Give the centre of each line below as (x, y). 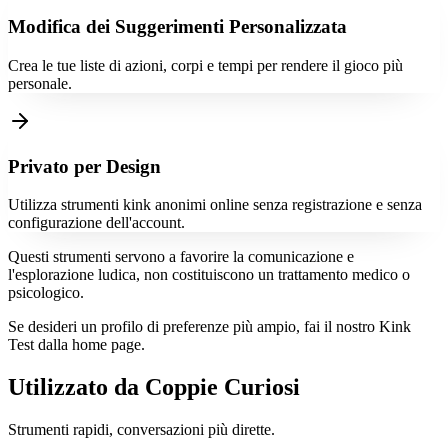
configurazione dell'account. (96, 223)
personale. (40, 83)
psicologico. (46, 293)
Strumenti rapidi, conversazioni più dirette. (141, 430)
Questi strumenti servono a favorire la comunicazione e (181, 257)
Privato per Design (84, 166)
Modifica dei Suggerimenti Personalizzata (177, 27)
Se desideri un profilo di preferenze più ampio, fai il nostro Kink (209, 327)
